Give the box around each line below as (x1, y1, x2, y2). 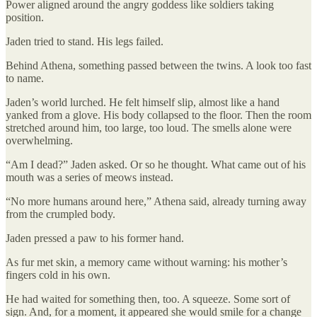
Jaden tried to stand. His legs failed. (6, 35, 163, 48)
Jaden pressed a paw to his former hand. (6, 232, 184, 245)
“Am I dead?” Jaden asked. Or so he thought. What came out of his (6, 158, 306, 171)
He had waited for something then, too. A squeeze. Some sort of (6, 293, 290, 306)
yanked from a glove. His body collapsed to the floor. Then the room (6, 109, 311, 122)
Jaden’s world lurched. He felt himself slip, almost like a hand (6, 96, 279, 109)
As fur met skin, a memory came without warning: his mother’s (6, 256, 287, 269)
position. (6, 11, 44, 24)
